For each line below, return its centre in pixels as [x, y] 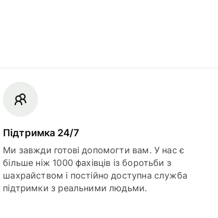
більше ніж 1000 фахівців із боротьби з [87, 163]
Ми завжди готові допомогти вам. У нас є [94, 150]
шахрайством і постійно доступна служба [95, 175]
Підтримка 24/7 [41, 133]
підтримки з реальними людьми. [75, 188]
